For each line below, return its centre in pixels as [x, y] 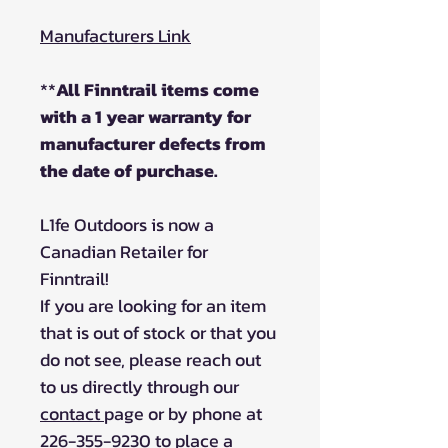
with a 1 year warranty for [145, 116]
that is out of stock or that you [158, 332]
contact [72, 413]
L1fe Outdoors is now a [127, 224]
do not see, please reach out [150, 359]
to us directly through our [139, 386]
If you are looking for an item [153, 305]
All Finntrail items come [157, 89]
